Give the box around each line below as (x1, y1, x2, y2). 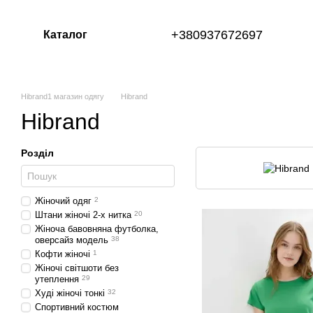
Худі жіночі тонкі (35, 288, 105, 298)
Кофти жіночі (35, 249, 90, 259)
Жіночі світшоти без (35, 263, 119, 273)
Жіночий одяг (35, 196, 92, 206)
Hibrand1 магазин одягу (21, 92, 104, 101)
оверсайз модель (35, 235, 108, 245)
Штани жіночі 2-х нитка (35, 210, 131, 220)
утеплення (35, 274, 79, 284)
